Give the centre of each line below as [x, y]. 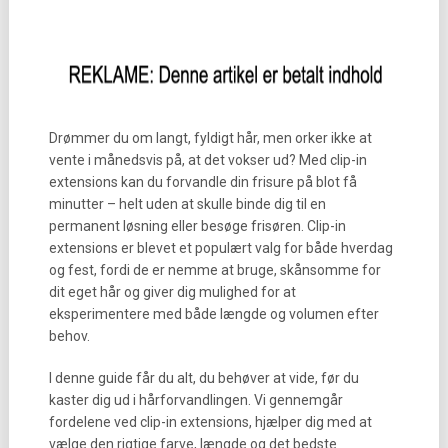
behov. [69, 336]
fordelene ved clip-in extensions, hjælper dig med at [210, 422]
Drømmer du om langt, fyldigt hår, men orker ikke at [210, 138]
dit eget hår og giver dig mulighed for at [172, 292]
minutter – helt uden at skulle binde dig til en [187, 204]
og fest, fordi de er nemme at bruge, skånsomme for [214, 270]
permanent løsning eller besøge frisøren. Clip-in [197, 226]
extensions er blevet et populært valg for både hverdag [220, 248]
